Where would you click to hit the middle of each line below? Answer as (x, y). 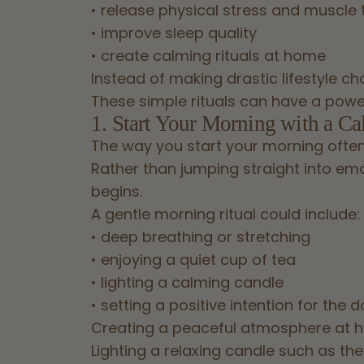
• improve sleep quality (174, 32)
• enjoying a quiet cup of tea (193, 259)
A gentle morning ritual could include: (225, 214)
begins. (117, 191)
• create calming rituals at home (208, 55)
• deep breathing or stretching (201, 236)
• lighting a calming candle (187, 282)
